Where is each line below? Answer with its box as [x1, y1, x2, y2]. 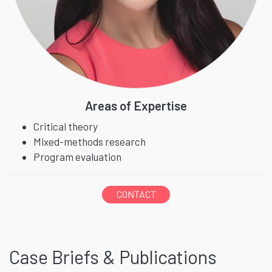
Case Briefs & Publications [9, 245, 217, 268]
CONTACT [116, 188, 156, 200]
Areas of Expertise [85, 98, 187, 114]
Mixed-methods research [33, 135, 146, 148]
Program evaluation [33, 151, 121, 163]
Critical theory [33, 120, 98, 133]
